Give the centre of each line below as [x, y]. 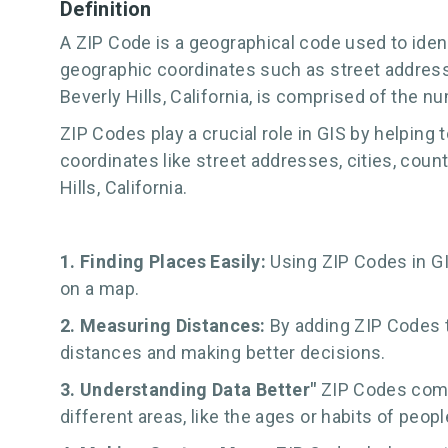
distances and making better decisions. [223, 352]
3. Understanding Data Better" [190, 389]
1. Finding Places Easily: [165, 261]
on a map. [100, 288]
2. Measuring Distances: [165, 325]
